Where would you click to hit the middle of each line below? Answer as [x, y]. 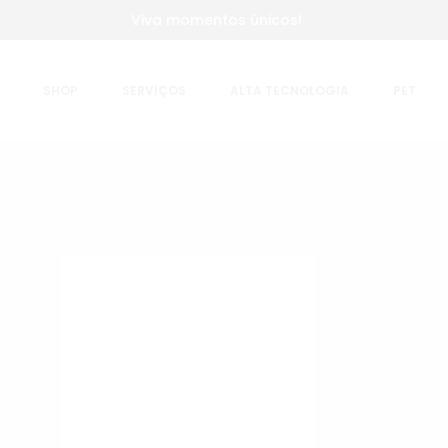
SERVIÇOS [154, 90]
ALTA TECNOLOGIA [289, 90]
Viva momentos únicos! [216, 20]
